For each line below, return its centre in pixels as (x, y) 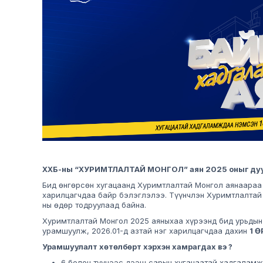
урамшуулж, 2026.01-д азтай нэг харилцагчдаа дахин (146, 231)
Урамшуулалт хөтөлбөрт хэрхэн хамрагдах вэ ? (137, 247)
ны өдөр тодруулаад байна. (94, 205)
